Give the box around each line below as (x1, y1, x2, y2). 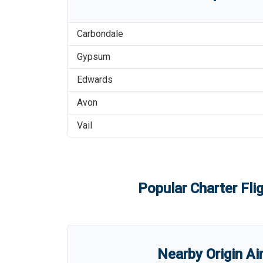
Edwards (77, 74, 113, 85)
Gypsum (77, 51, 110, 62)
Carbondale (77, 28, 123, 39)
